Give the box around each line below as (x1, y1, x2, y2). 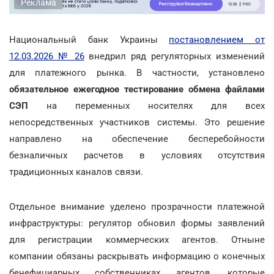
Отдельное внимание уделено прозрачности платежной (9, 201, 265, 212)
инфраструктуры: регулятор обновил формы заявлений (9, 217, 265, 229)
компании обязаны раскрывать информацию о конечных (9, 250, 265, 262)
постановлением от (169, 34, 265, 45)
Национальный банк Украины (9, 34, 169, 45)
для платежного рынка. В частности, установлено (9, 67, 265, 78)
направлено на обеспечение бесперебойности (9, 133, 265, 144)
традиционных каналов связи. (9, 166, 143, 177)
